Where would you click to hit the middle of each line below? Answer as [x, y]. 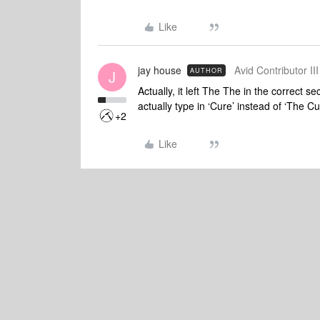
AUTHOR [206, 70]
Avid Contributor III [276, 70]
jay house [160, 70]
